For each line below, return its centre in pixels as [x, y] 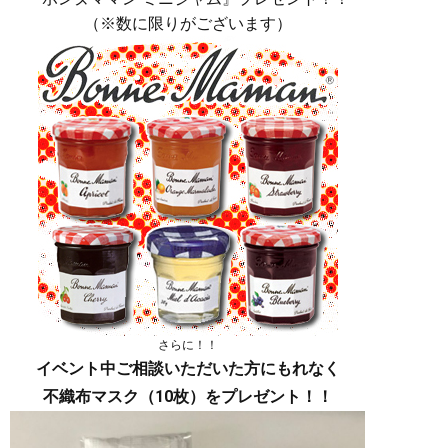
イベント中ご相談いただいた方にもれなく [187, 369]
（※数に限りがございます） [187, 24]
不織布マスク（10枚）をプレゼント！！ [187, 397]
